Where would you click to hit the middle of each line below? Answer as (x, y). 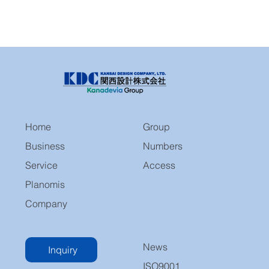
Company (47, 203)
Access (159, 165)
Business (45, 146)
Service (42, 165)
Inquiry (62, 249)
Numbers (163, 146)
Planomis (45, 184)
